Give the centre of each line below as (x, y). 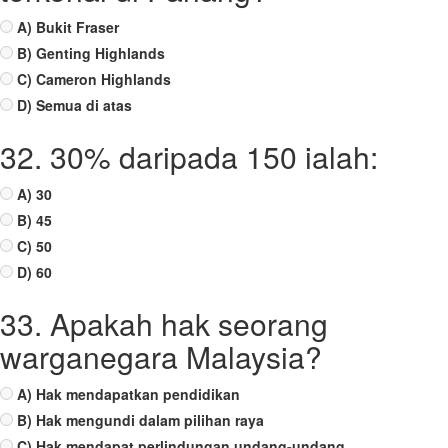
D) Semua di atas (74, 105)
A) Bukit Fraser (68, 27)
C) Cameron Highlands (94, 79)
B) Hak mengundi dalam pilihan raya (140, 420)
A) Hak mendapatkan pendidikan (128, 394)
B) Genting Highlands (91, 53)
